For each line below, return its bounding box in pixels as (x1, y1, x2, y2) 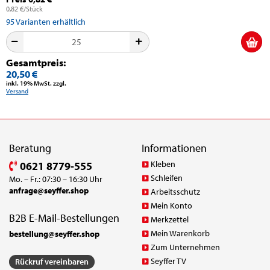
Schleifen (150, 172, 183, 183)
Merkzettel (150, 214, 189, 225)
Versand (6, 87, 28, 95)
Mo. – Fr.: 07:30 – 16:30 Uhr (9, 174, 102, 184)
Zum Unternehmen (150, 242, 220, 253)
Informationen (141, 141, 207, 155)
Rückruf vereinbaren (15, 256, 89, 267)
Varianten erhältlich (16, 16, 86, 27)
